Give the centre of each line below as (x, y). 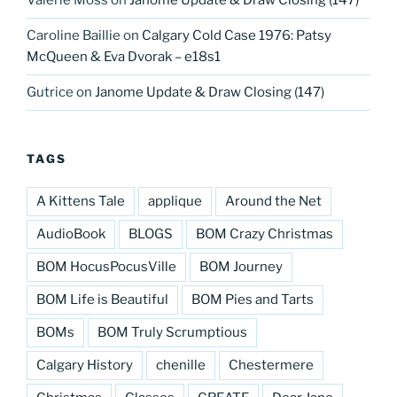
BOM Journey (241, 267)
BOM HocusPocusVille (106, 267)
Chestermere (271, 366)
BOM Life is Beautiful (102, 300)
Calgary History (85, 366)
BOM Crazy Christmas (265, 234)
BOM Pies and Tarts (253, 300)
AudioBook (71, 234)
